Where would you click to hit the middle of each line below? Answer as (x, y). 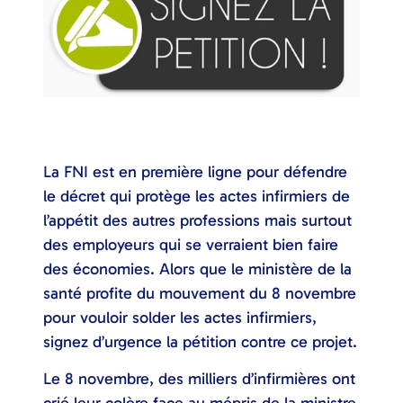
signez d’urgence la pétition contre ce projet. (200, 341)
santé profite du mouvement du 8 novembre (200, 293)
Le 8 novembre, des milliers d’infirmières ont (199, 379)
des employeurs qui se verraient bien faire (191, 244)
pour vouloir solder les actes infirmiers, (180, 317)
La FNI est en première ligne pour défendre (195, 171)
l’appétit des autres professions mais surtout (197, 220)
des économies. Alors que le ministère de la (197, 269)
